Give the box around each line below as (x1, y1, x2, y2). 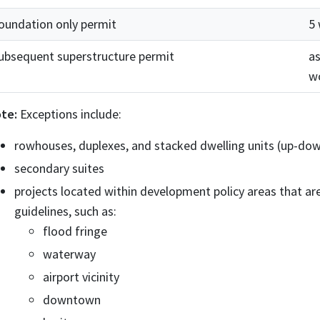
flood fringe (43, 223, 107, 239)
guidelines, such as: (14, 203, 116, 219)
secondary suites (14, 160, 104, 176)
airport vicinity (43, 269, 119, 285)
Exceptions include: (17, 106, 121, 122)
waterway (43, 246, 96, 262)
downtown (43, 291, 101, 308)
